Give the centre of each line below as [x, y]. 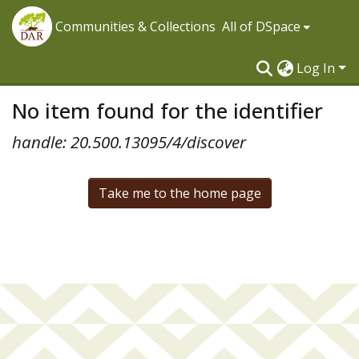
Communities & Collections [135, 26]
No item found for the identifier [167, 111]
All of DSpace [261, 26]
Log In [318, 68]
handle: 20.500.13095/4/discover [129, 142]
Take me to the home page [179, 193]
